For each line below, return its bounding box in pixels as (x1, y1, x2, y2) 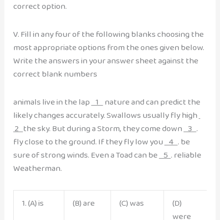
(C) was (119, 196, 144, 210)
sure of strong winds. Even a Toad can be (13, 148, 159, 162)
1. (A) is (22, 196, 44, 210)
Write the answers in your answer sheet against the (13, 54, 198, 67)
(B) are (72, 196, 95, 210)
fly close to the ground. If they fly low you (13, 135, 165, 149)
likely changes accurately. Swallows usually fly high (13, 109, 199, 122)
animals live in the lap (13, 95, 91, 109)
